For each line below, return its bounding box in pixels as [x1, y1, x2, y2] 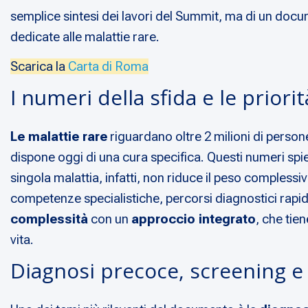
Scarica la [10, 58, 68, 75]
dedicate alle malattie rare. [10, 29, 159, 45]
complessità [10, 211, 88, 228]
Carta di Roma [68, 58, 148, 75]
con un [88, 211, 131, 228]
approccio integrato [131, 211, 256, 228]
